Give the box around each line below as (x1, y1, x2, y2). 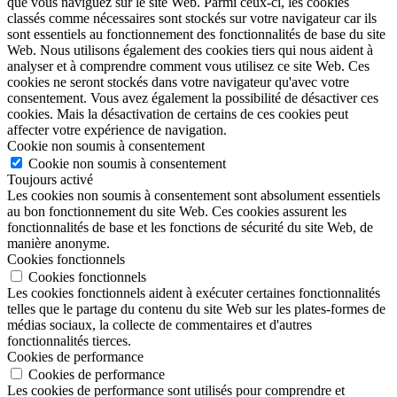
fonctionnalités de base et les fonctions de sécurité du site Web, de (7, 219, 373, 235)
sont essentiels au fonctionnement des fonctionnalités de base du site (7, 26, 385, 42)
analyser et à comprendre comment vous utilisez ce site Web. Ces (7, 58, 370, 74)
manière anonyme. (7, 235, 110, 251)
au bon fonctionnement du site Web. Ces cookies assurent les (7, 203, 346, 219)
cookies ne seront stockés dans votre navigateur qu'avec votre (7, 74, 349, 90)
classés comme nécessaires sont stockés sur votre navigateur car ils (7, 10, 377, 26)
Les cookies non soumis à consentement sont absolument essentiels (7, 187, 380, 203)
